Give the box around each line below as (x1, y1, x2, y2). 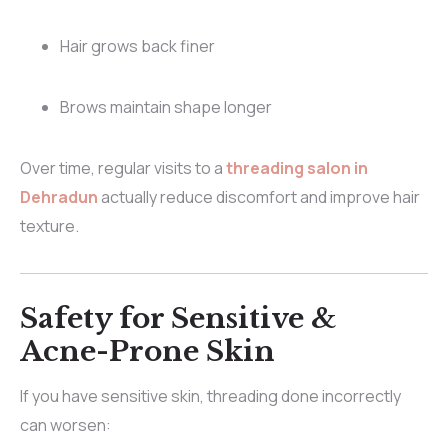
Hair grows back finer (60, 35, 215, 58)
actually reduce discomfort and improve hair (98, 186, 420, 209)
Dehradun (20, 186, 98, 209)
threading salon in (226, 157, 368, 180)
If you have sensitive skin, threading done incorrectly (20, 385, 401, 408)
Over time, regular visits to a (20, 157, 226, 180)
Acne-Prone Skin (20, 334, 275, 370)
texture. (20, 215, 79, 238)
